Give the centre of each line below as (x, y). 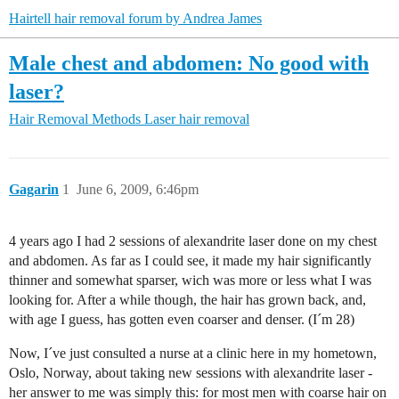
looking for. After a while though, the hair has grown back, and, (187, 299)
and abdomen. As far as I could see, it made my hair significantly (190, 260)
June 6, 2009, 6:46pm (138, 189)
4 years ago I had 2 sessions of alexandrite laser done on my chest (193, 240)
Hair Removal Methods (75, 118)
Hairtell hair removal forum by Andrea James (135, 18)
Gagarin (34, 189)
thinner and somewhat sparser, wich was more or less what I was (190, 280)
